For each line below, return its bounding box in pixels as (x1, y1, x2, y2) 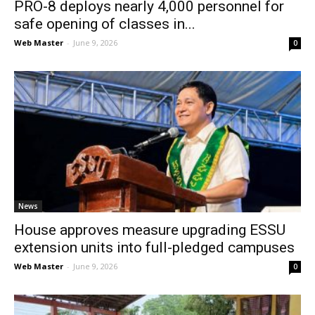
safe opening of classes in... (14, 15, 195, 32)
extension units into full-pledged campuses (14, 239, 295, 257)
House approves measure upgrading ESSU (14, 221, 285, 239)
